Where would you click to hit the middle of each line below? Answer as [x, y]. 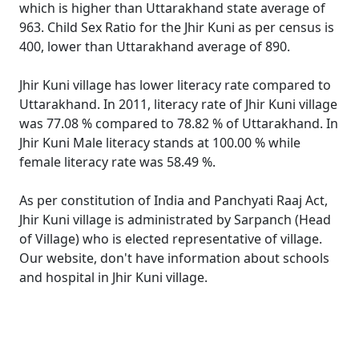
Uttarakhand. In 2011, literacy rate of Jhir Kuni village [178, 104]
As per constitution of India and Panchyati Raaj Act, [173, 200]
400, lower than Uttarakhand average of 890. [155, 46]
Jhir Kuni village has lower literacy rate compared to [175, 85]
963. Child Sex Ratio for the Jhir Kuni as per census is [177, 27]
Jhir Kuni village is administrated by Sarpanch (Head [175, 220]
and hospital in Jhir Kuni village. [113, 277]
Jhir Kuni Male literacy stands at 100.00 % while [160, 143]
